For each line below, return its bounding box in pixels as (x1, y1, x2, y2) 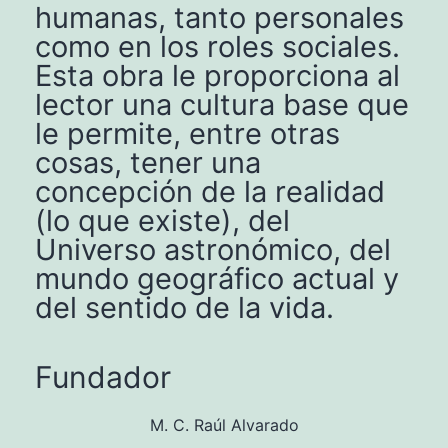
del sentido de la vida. (35, 289, 334, 325)
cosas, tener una (35, 144, 261, 180)
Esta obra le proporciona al (35, 57, 400, 93)
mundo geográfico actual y (35, 260, 399, 296)
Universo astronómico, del (35, 231, 391, 267)
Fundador (35, 358, 171, 395)
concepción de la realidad (35, 173, 385, 209)
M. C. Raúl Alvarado (149, 414, 299, 435)
